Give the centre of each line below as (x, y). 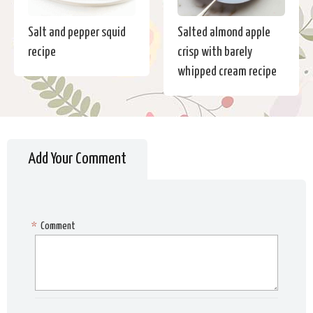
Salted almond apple (224, 32)
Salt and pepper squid (77, 32)
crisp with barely (215, 52)
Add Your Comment (77, 159)
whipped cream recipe (227, 71)
